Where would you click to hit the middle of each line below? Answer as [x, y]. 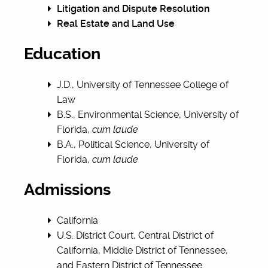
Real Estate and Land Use [116, 24]
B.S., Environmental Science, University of [148, 115]
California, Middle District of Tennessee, [142, 250]
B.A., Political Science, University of [133, 144]
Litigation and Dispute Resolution [133, 9]
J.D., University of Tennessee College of [143, 85]
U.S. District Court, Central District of [135, 235]
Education [62, 54]
